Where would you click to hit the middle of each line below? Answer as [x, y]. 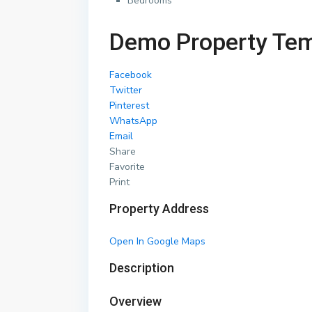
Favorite [127, 167]
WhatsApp [133, 121]
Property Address [159, 209]
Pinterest [129, 106]
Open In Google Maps [157, 242]
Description [142, 268]
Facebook [131, 75]
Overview [135, 302]
